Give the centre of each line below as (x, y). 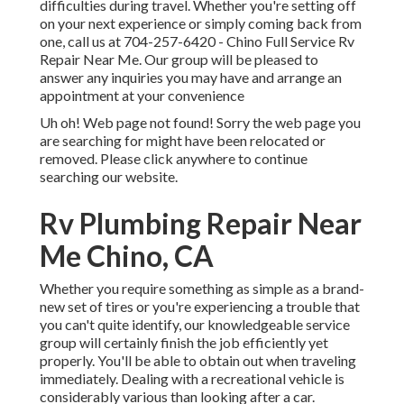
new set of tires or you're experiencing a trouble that (200, 307)
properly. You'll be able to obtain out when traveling (198, 361)
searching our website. (109, 177)
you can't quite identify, (112, 325)
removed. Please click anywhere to (147, 159)
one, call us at (82, 41)
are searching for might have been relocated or (183, 141)
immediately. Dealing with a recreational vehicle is (192, 379)
